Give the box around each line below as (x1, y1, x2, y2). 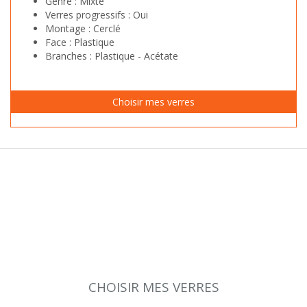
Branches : (45, 49, 95, 63)
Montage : (45, 22, 93, 36)
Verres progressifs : (45, 8, 133, 22)
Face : (45, 36, 74, 49)
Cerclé (93, 22, 121, 36)
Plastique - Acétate (95, 49, 178, 63)
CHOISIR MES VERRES (88, 278, 219, 297)
